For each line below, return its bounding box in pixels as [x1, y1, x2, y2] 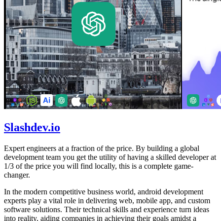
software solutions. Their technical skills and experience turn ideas [4, 205, 209, 214]
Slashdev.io [4, 120, 60, 134]
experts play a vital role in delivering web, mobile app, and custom [4, 196, 210, 205]
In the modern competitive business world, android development [4, 187, 203, 196]
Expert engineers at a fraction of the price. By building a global [4, 144, 199, 152]
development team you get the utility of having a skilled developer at [4, 152, 216, 161]
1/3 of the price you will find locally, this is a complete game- [4, 161, 193, 170]
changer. [4, 170, 30, 179]
